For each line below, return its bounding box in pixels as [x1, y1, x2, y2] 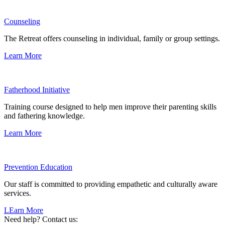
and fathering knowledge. [4, 111, 85, 120]
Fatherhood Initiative [4, 85, 70, 94]
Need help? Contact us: [4, 214, 78, 223]
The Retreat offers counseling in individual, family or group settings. [4, 34, 220, 43]
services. [4, 188, 31, 197]
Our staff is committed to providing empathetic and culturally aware [4, 179, 217, 188]
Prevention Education [4, 162, 72, 171]
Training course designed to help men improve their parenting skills [4, 102, 216, 111]
